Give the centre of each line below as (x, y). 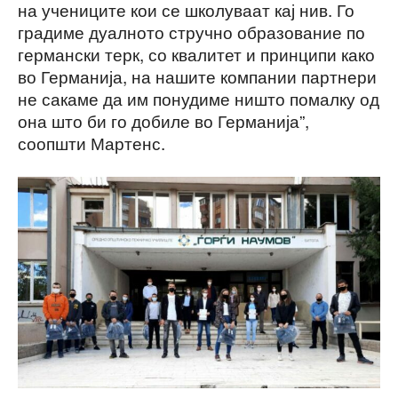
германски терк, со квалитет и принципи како (196, 54)
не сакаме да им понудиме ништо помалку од (199, 99)
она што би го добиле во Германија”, (163, 121)
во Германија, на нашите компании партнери (197, 76)
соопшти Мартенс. (92, 143)
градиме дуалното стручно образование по (191, 32)
